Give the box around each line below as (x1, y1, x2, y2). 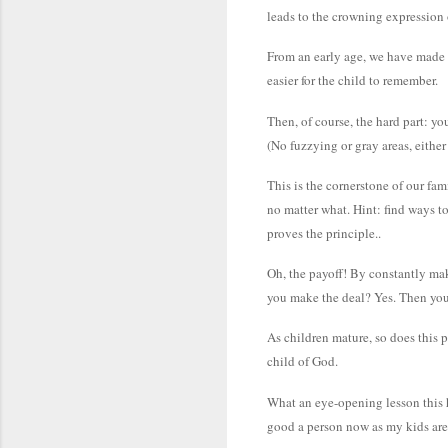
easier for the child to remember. (267, 71, 438, 90)
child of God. (267, 352, 338, 371)
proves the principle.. (267, 223, 381, 242)
